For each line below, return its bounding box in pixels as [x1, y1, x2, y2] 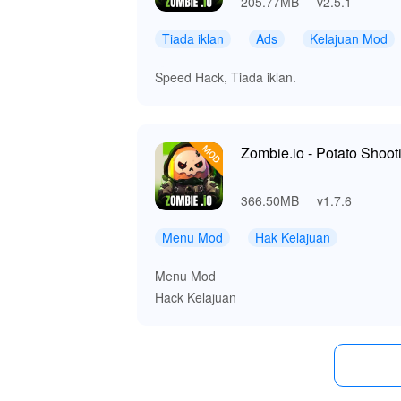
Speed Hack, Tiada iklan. [155, 68, 296, 87]
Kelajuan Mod [310, 30, 388, 48]
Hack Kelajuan [155, 288, 236, 307]
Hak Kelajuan [255, 228, 330, 247]
